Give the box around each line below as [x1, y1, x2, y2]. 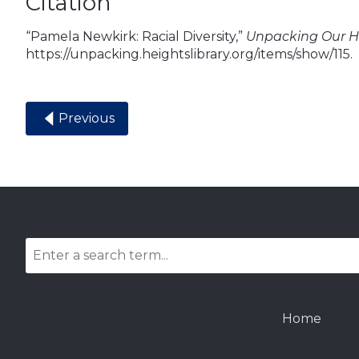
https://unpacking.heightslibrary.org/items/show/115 [26, 46, 350, 63]
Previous [58, 111, 115, 127]
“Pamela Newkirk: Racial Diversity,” [26, 29, 246, 45]
